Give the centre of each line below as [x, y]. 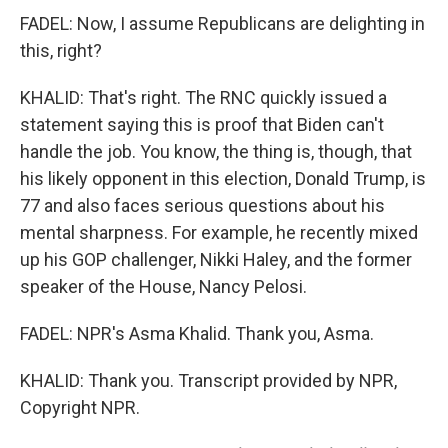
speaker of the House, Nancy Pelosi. [163, 286]
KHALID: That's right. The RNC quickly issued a [203, 97]
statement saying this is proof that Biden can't [202, 124]
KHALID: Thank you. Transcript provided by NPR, [208, 380]
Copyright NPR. [80, 407]
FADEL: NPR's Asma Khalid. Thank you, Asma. [197, 333]
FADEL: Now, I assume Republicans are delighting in [222, 23]
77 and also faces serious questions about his [202, 205]
